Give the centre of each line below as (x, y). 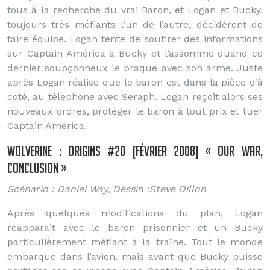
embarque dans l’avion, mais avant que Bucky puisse (135, 256)
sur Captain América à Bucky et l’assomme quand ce (135, 53)
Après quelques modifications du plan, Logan (135, 213)
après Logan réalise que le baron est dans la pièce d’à (135, 82)
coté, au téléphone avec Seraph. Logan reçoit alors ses (135, 97)
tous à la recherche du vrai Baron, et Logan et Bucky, (135, 10)
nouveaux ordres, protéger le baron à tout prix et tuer (135, 111)
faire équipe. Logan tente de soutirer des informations (135, 39)
